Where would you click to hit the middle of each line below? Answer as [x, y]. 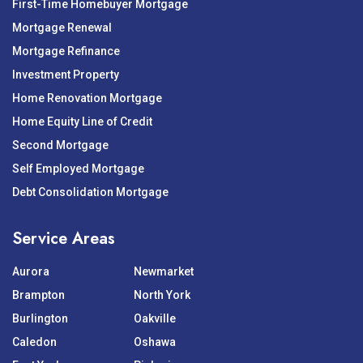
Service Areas [64, 238]
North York [162, 295]
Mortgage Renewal [62, 27]
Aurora [31, 271]
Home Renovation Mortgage [87, 98]
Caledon [34, 342]
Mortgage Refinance [66, 51]
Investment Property [66, 74]
